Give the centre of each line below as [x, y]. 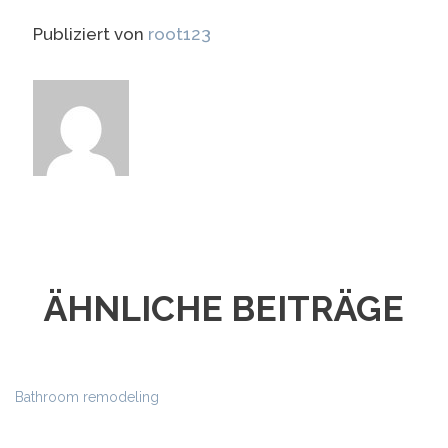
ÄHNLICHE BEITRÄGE [224, 308]
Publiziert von [90, 33]
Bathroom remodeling [87, 396]
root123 [179, 33]
